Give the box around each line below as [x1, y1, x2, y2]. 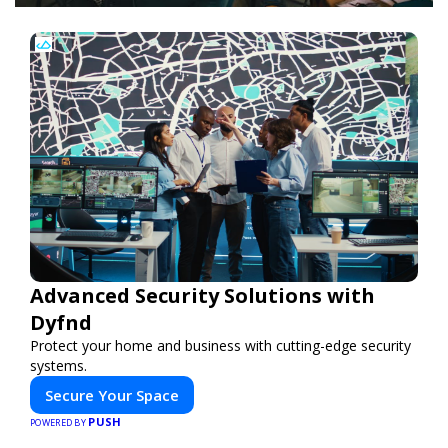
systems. [30, 355, 87, 375]
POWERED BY [30, 415, 89, 429]
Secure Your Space [45, 384, 179, 405]
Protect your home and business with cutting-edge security [30, 335, 411, 355]
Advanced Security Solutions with [30, 281, 375, 309]
